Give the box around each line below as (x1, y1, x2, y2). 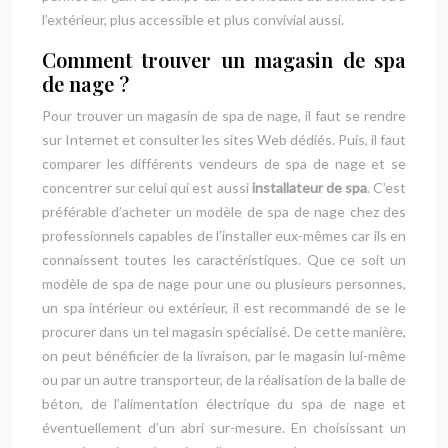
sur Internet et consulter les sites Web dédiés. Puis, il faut (42, 131, 406, 148)
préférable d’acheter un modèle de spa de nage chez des (42, 203, 406, 220)
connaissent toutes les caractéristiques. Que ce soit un (42, 251, 406, 268)
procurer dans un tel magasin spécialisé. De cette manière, (42, 323, 406, 340)
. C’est (366, 179, 407, 196)
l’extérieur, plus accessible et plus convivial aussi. (42, 11, 344, 28)
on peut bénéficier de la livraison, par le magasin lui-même (42, 347, 406, 364)
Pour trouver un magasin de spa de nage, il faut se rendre (42, 107, 406, 124)
